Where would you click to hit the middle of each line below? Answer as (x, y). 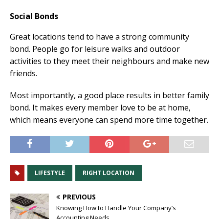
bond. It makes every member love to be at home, (100, 107)
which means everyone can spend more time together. (109, 120)
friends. (23, 73)
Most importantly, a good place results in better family (109, 95)
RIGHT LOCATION (109, 173)
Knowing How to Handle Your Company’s (116, 208)
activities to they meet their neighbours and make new (109, 61)
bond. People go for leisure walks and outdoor (95, 49)
